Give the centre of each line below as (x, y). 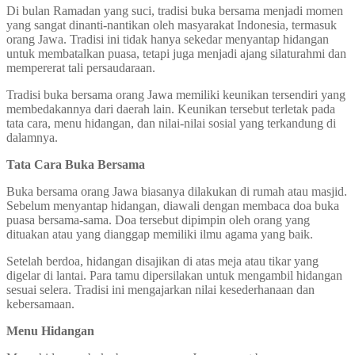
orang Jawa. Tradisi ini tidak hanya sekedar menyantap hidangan (168, 39)
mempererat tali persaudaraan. (81, 67)
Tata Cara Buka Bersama (76, 164)
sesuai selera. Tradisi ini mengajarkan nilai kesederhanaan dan (160, 289)
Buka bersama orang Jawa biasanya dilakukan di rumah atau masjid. (177, 191)
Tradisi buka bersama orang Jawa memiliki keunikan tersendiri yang (176, 94)
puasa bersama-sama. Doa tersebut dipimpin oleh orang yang (158, 219)
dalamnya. (32, 137)
